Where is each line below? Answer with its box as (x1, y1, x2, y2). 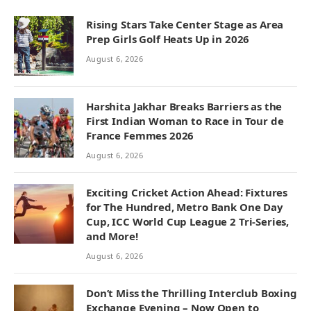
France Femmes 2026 (86, 128, 194, 143)
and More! (86, 229, 138, 244)
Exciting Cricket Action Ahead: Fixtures (86, 185, 288, 200)
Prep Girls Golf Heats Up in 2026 (86, 32, 250, 47)
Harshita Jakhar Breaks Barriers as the (86, 99, 283, 114)
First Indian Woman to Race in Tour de (86, 114, 284, 128)
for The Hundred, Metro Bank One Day (86, 200, 283, 215)
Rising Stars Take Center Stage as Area (86, 17, 284, 32)
